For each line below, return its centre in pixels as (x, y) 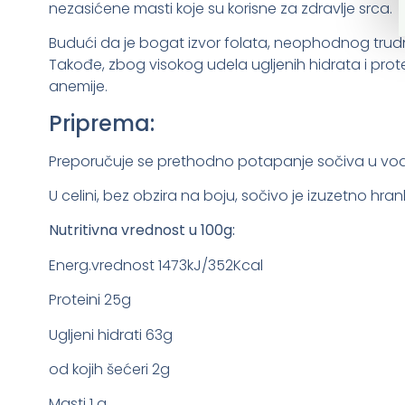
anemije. (78, 87)
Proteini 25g (89, 300)
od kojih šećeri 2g (109, 370)
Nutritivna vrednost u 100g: (141, 231)
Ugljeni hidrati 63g (110, 334)
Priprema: (101, 123)
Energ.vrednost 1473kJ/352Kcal (155, 265)
